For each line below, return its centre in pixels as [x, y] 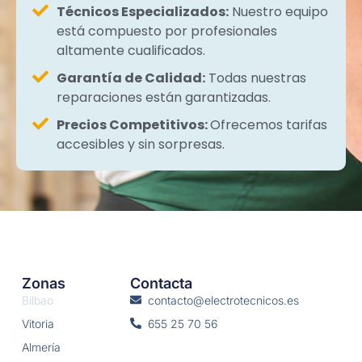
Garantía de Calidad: [131, 78]
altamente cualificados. [131, 50]
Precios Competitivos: [133, 124]
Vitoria [38, 323]
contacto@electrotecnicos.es [224, 300]
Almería [41, 347]
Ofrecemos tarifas [269, 124]
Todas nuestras [256, 78]
